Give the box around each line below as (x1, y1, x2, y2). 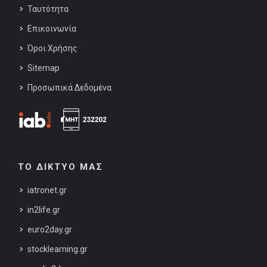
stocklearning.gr (27, 244, 88, 254)
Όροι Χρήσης (27, 44, 77, 53)
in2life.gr (27, 205, 60, 215)
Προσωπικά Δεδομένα (27, 83, 111, 92)
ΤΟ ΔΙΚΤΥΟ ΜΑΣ (18, 162, 103, 172)
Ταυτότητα (27, 4, 69, 14)
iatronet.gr (27, 185, 67, 195)
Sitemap (27, 63, 60, 73)
